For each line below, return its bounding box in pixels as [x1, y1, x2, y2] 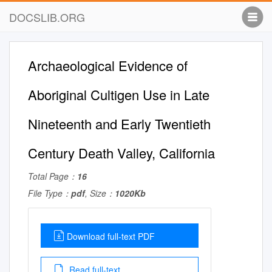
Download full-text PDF [67, 230, 155, 242]
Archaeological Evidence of [28, 56, 188, 75]
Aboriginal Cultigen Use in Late [28, 85, 209, 104]
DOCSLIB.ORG [9, 9, 85, 25]
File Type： [28, 187, 71, 199]
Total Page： [28, 170, 77, 182]
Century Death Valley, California [28, 143, 215, 162]
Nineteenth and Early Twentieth [28, 114, 211, 133]
